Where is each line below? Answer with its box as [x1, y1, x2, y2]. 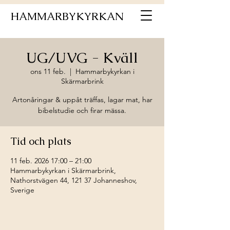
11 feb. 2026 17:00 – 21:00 [10, 156, 91, 165]
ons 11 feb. [30, 67, 66, 76]
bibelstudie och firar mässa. [38, 106, 126, 115]
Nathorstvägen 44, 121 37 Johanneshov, [10, 176, 137, 185]
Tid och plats [10, 135, 71, 148]
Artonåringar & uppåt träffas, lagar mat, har [12, 95, 152, 104]
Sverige [10, 185, 34, 195]
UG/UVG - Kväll [26, 48, 138, 67]
